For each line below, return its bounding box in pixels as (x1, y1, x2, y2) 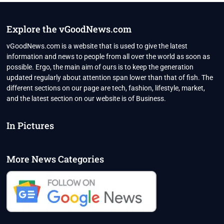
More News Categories (6, 153, 104, 165)
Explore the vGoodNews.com (6, 23, 132, 35)
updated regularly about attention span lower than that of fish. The (6, 73, 213, 82)
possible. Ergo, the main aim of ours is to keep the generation (6, 63, 194, 71)
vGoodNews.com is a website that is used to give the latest (6, 42, 188, 50)
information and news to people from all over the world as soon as (6, 52, 210, 61)
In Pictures (6, 119, 54, 132)
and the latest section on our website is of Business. (6, 94, 166, 103)
